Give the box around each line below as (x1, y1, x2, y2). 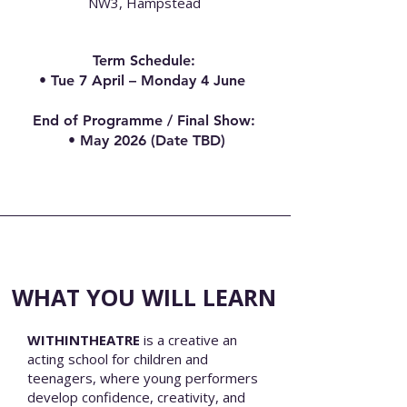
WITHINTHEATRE (27, 331, 140, 349)
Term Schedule (93, 52, 191, 69)
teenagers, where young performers (27, 369, 258, 387)
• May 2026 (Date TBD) (63, 132, 225, 149)
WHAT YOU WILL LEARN (12, 282, 276, 313)
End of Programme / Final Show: (33, 112, 255, 129)
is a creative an (140, 331, 237, 349)
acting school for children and (27, 350, 208, 368)
